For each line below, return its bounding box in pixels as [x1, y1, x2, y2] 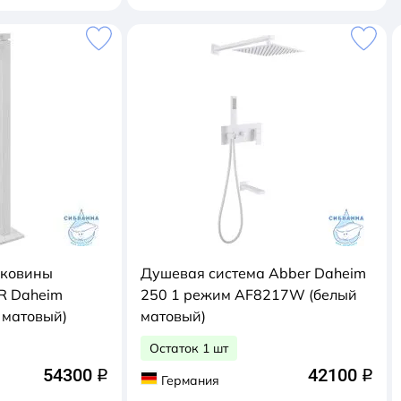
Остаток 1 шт [149, 340, 228, 356]
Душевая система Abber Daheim [141, 264, 366, 282]
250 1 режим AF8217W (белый [141, 286, 309, 303]
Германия [160, 371, 219, 388]
